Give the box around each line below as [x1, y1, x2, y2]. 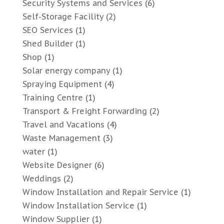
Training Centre [22, 92, 83, 103]
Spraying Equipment [22, 79, 102, 89]
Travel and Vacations [22, 119, 104, 130]
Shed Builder [22, 38, 73, 49]
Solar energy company [22, 65, 110, 76]
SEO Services [22, 25, 73, 35]
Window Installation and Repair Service [22, 187, 178, 197]
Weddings [22, 173, 61, 184]
